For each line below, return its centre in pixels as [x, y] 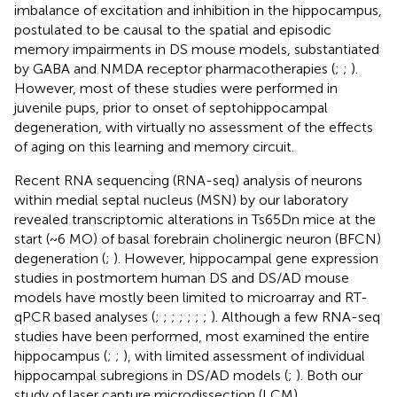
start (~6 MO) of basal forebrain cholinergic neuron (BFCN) [198, 238]
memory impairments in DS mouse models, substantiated [197, 49]
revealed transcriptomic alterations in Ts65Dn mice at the [195, 219]
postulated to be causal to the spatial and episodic [173, 29]
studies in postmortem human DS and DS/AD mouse [182, 277]
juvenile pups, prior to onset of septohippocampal [171, 107]
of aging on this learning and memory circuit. [154, 146]
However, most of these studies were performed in [176, 88]
